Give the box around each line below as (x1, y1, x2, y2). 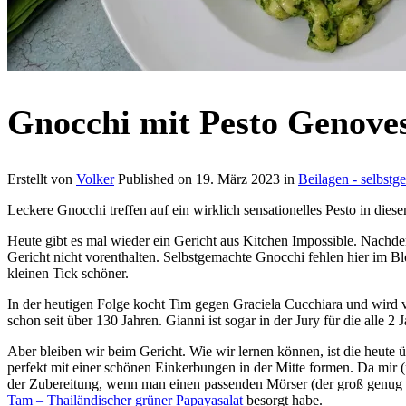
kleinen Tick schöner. (7, 265, 129, 281)
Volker (76, 170, 114, 187)
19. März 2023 (196, 170, 280, 187)
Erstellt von (7, 170, 76, 187)
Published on (118, 170, 196, 187)
